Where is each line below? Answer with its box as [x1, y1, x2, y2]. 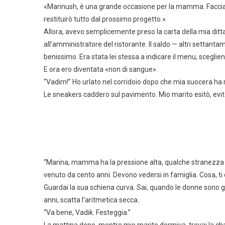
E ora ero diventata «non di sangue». [44, 65, 158, 73]
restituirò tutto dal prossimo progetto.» [44, 15, 166, 23]
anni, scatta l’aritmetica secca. [44, 196, 139, 204]
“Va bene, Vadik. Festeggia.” [44, 208, 131, 216]
